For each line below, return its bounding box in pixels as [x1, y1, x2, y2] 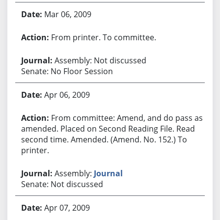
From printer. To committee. [51, 31, 156, 43]
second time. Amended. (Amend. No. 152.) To [21, 134, 187, 145]
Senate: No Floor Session [21, 65, 113, 77]
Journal [93, 167, 123, 179]
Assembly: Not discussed [54, 55, 146, 66]
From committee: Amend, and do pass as [51, 112, 203, 123]
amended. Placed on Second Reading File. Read [21, 123, 195, 134]
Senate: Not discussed [21, 178, 103, 190]
